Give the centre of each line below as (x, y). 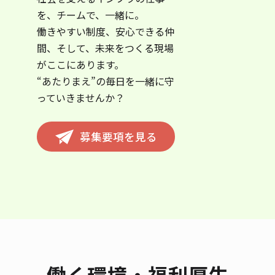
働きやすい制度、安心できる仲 (106, 32)
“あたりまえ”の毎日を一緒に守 (106, 81)
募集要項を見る (118, 137)
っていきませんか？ (81, 98)
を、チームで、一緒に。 (91, 15)
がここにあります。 (80, 65)
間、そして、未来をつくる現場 (105, 48)
